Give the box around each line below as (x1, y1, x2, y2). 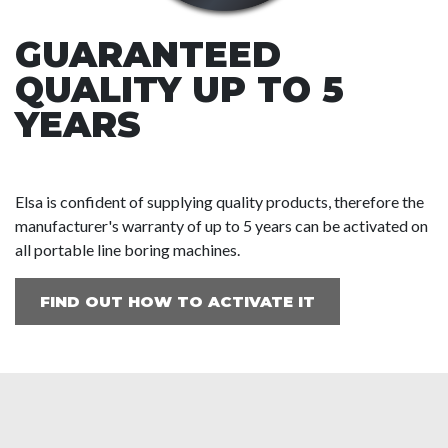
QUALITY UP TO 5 (15, 68, 344, 111)
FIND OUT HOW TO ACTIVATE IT (40, 292, 315, 311)
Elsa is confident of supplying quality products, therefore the (15, 192, 424, 211)
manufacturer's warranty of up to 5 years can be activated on (15, 216, 428, 235)
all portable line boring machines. (15, 240, 240, 259)
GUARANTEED (15, 33, 281, 76)
